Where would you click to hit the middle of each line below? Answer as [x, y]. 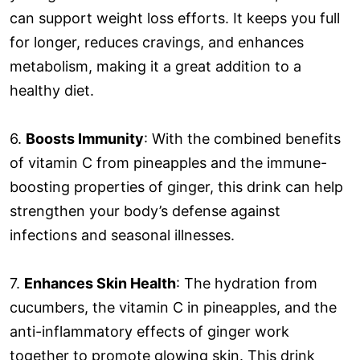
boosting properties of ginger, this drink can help [176, 186]
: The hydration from [247, 283]
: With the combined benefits [242, 138]
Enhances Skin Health [100, 283]
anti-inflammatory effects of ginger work [149, 331]
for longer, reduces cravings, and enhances [157, 42]
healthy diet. [52, 90]
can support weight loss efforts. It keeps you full [175, 18]
